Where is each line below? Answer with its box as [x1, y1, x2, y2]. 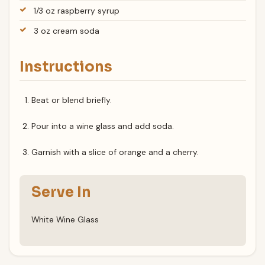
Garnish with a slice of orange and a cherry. [31, 146, 199, 157]
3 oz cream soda [34, 25, 100, 37]
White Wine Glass [31, 214, 99, 225]
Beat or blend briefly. [31, 95, 112, 106]
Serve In [31, 183, 92, 201]
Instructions [19, 57, 112, 76]
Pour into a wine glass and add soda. [31, 121, 174, 132]
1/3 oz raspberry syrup [34, 5, 120, 16]
